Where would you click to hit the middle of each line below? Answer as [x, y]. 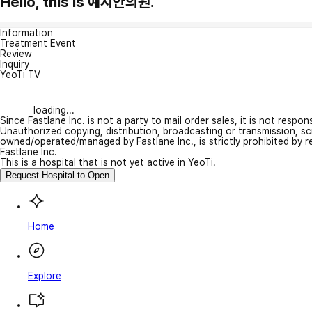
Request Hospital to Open [57, 175]
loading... [54, 110]
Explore [45, 275]
